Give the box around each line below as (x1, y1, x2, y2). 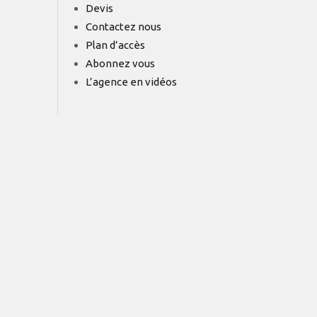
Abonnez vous (86, 57, 155, 70)
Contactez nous (86, 21, 161, 33)
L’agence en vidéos (86, 76, 177, 88)
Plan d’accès (86, 39, 145, 52)
